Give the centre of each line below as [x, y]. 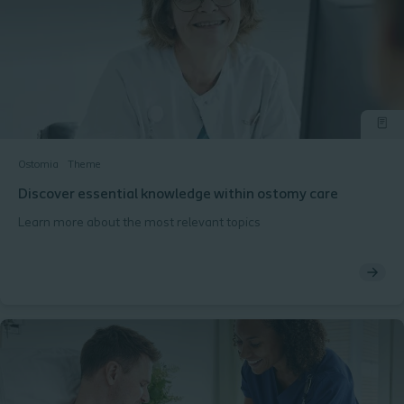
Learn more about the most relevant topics [139, 223]
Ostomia [38, 165]
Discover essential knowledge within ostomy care [178, 195]
